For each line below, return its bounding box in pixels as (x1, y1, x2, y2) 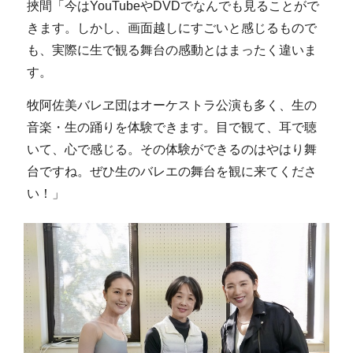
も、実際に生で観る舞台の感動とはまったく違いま (26, 43, 317, 58)
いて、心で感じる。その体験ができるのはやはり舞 (26, 142, 317, 156)
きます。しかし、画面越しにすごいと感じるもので (26, 21, 317, 35)
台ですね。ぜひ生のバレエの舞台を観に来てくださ (26, 164, 317, 178)
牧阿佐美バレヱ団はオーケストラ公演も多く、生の (26, 98, 317, 112)
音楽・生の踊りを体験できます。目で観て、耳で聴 (26, 120, 317, 134)
